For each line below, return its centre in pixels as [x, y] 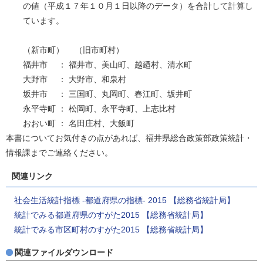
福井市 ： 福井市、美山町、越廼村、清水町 [107, 65]
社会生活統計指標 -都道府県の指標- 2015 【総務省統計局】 [124, 200]
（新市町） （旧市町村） [73, 50]
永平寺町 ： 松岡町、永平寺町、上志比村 [99, 109]
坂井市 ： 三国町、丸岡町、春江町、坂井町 [107, 94]
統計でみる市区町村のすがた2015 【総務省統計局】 [111, 229]
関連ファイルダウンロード [64, 253]
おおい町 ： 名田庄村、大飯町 [80, 124]
